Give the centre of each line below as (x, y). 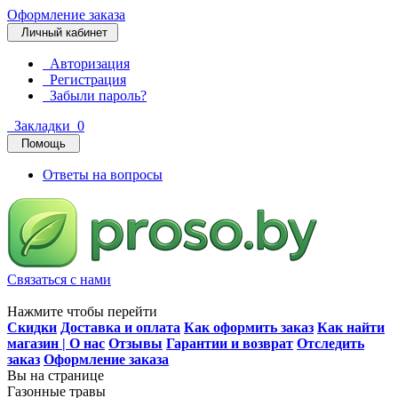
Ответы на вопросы (103, 175)
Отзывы (135, 343)
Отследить (330, 343)
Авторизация (86, 64)
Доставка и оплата (120, 327)
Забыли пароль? (95, 96)
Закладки (40, 126)
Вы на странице (56, 375)
